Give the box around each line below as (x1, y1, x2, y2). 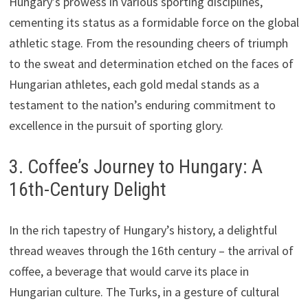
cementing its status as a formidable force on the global (8, 14, 299, 30)
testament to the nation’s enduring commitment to (8, 96, 276, 113)
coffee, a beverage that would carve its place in (8, 263, 249, 279)
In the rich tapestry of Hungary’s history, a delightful (8, 221, 277, 238)
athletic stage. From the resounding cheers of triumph (8, 34, 288, 51)
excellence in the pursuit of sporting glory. (8, 117, 223, 133)
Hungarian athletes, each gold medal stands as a (8, 76, 259, 92)
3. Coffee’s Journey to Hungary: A (8, 155, 263, 178)
